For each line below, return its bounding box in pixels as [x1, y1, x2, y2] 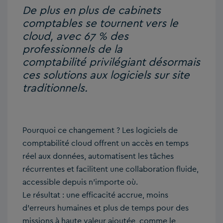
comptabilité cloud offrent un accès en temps [22, 138, 189, 149]
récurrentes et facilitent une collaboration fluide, [22, 164, 199, 175]
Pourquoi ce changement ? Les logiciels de [22, 125, 178, 136]
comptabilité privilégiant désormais [22, 55, 200, 69]
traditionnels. [22, 81, 88, 95]
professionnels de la [22, 42, 122, 56]
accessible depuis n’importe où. [22, 177, 138, 188]
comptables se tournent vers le [22, 16, 178, 30]
